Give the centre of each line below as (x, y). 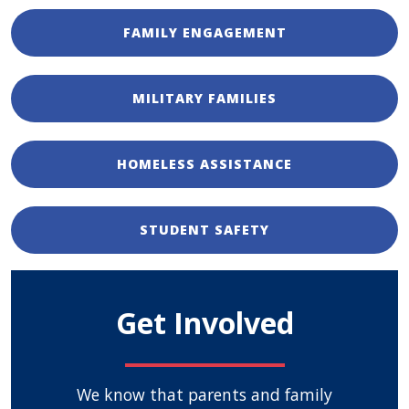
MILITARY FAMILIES (204, 99)
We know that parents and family (204, 395)
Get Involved (204, 323)
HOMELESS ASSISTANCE (204, 164)
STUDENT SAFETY (204, 230)
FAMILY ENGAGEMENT (204, 33)
